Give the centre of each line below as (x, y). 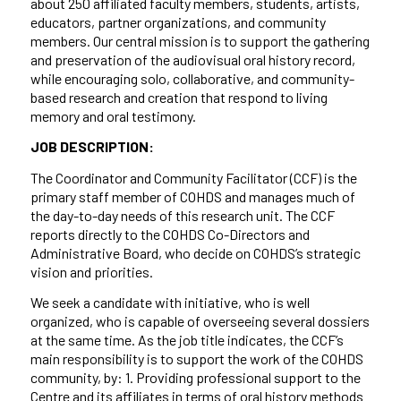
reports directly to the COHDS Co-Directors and (170, 234)
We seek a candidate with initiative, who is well (170, 303)
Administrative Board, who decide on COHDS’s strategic (195, 252)
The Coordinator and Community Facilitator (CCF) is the (193, 177)
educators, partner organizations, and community (178, 21)
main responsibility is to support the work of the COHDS (196, 359)
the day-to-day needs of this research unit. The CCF (182, 215)
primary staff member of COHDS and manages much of (192, 196)
